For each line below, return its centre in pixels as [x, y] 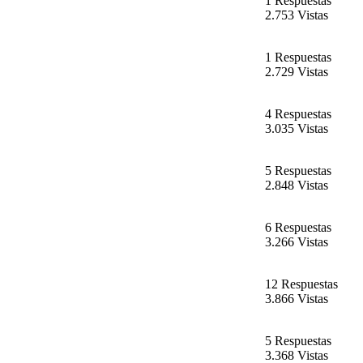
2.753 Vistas [297, 15]
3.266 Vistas [297, 242]
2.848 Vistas [297, 186]
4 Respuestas [298, 114]
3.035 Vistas [297, 129]
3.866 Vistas [297, 299]
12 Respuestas [301, 284]
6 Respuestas [298, 228]
